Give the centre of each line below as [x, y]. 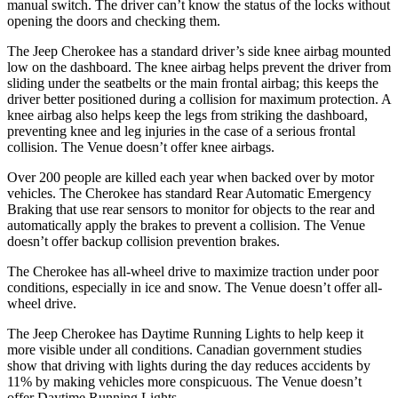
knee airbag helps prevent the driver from [274, 67]
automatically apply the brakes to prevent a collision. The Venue [186, 225]
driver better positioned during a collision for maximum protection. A [199, 99]
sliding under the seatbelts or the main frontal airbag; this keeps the [193, 83]
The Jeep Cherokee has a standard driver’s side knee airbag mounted [199, 51]
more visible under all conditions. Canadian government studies [184, 349]
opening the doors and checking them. [114, 20]
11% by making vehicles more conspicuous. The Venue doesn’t [184, 381]
